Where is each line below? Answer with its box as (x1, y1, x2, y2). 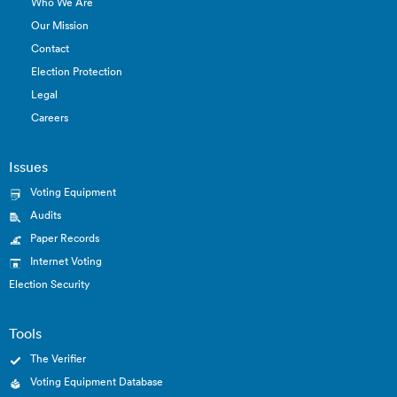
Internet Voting (30, 253, 102, 268)
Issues (9, 157, 48, 175)
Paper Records (30, 230, 99, 245)
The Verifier (30, 351, 86, 365)
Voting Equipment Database (30, 374, 163, 388)
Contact (31, 41, 69, 55)
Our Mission (31, 18, 89, 32)
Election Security (9, 276, 90, 291)
